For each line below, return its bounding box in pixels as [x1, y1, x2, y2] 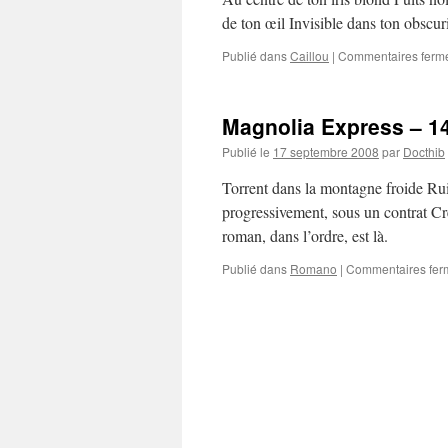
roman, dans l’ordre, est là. [222, 225, 388, 246]
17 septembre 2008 [273, 143, 379, 160]
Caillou [290, 47, 329, 64]
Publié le [222, 143, 270, 160]
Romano [290, 260, 337, 277]
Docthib [403, 143, 445, 160]
